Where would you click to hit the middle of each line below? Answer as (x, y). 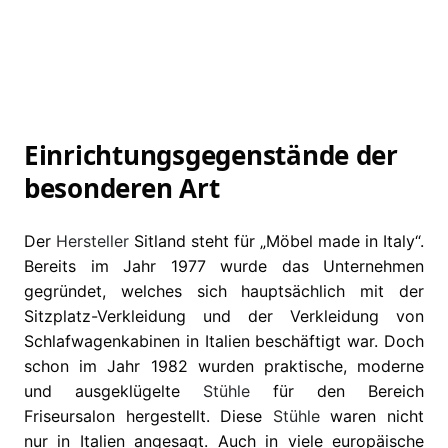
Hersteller (92, 241)
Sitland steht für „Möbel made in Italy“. (276, 241)
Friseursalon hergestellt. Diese (148, 416)
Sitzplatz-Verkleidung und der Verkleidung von (224, 316)
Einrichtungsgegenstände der (211, 155)
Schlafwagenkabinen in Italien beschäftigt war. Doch (224, 341)
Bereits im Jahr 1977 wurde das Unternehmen (224, 266)
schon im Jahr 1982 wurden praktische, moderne (224, 366)
